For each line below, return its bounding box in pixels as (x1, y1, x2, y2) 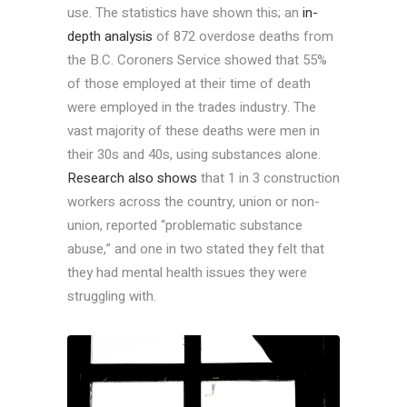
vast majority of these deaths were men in (67, 121, 320, 142)
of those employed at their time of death (67, 74, 311, 94)
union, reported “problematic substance (67, 215, 303, 236)
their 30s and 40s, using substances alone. (67, 144, 321, 165)
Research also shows (67, 168, 197, 189)
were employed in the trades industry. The (67, 97, 316, 118)
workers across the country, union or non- (67, 192, 320, 213)
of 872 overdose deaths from (153, 26, 333, 47)
